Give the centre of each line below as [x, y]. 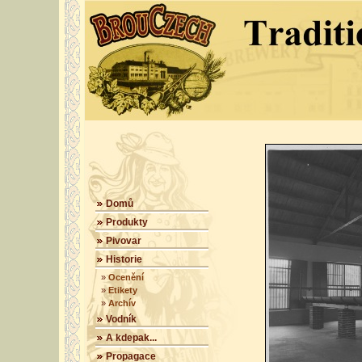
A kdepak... [131, 338]
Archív [122, 303]
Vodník [121, 319]
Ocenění [126, 277]
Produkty [127, 222]
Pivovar [124, 241]
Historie [124, 259]
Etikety [123, 290]
